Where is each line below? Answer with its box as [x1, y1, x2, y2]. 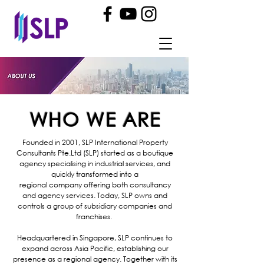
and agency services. [22, 190, 97, 200]
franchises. [76, 212, 114, 222]
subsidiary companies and [84, 201, 172, 211]
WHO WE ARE [29, 107, 161, 130]
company [48, 180, 82, 190]
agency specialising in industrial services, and [19, 159, 170, 169]
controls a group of [18, 201, 84, 211]
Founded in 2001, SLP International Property [22, 137, 168, 147]
